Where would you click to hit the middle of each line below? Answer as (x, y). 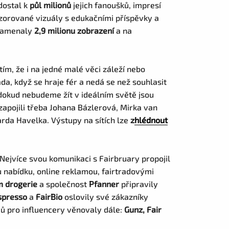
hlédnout (151, 120)
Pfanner (104, 184)
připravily (139, 184)
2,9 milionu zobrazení (75, 30)
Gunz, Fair (143, 209)
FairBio (49, 197)
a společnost (63, 184)
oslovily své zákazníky (106, 197)
